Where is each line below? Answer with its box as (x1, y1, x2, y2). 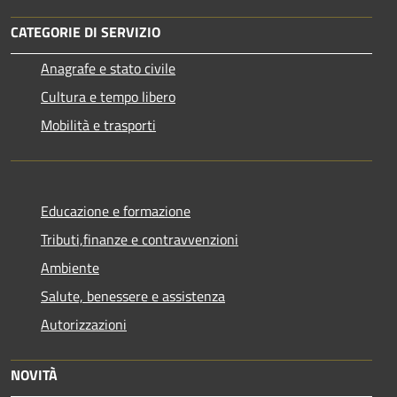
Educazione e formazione (41, 200, 191, 222)
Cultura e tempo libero (41, 86, 175, 108)
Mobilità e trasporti (41, 114, 156, 136)
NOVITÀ (11, 364, 58, 386)
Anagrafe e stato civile (41, 58, 175, 80)
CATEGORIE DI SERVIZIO (11, 21, 160, 43)
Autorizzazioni (41, 314, 127, 336)
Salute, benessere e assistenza (41, 285, 225, 307)
